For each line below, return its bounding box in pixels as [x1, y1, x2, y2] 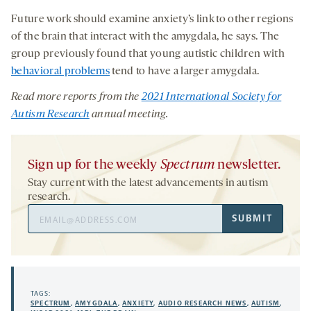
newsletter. [215, 158, 281, 173]
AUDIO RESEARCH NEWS [158, 299, 247, 308]
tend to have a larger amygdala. [110, 66, 260, 78]
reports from [60, 92, 125, 103]
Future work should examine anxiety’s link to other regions [11, 14, 294, 26]
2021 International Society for [141, 92, 282, 103]
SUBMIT [232, 212, 273, 225]
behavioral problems [11, 66, 110, 78]
